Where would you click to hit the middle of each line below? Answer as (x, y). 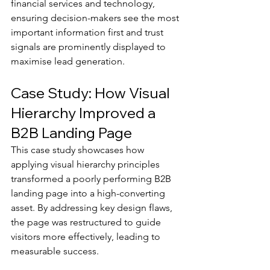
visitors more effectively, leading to (87, 237)
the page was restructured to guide (87, 222)
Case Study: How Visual (92, 93)
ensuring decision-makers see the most (96, 18)
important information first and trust (88, 32)
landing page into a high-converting (89, 193)
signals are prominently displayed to (89, 47)
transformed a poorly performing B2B (92, 179)
